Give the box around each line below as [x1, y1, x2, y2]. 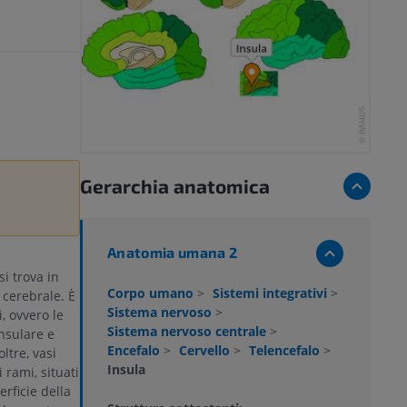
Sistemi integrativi [213, 283, 331, 302]
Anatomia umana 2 [107, 243, 238, 261]
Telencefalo [249, 341, 323, 359]
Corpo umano [107, 283, 197, 302]
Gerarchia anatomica [80, 174, 270, 197]
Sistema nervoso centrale [107, 322, 270, 340]
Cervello [179, 341, 233, 359]
